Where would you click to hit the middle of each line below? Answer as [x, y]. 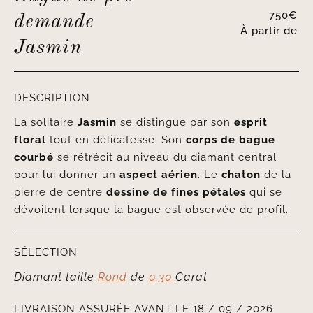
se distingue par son [175, 123]
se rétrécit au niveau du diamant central [165, 158]
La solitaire [45, 123]
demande [54, 22]
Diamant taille [56, 277]
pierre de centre [60, 192]
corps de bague [230, 140]
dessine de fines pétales [176, 192]
